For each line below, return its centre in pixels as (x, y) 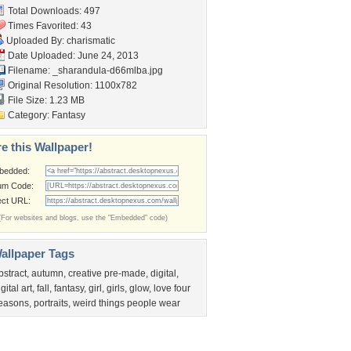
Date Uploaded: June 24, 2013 (72, 56)
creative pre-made (107, 273)
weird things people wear (127, 303)
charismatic (91, 41)
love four (172, 288)
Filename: (29, 71)
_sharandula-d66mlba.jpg (108, 71)
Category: (29, 115)
